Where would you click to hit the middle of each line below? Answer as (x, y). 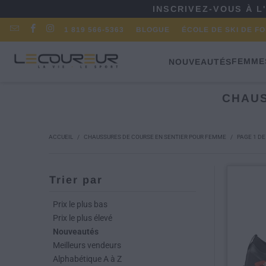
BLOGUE (153, 30)
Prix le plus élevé (83, 218)
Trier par (76, 180)
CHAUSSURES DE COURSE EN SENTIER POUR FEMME (155, 137)
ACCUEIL (61, 137)
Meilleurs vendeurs (87, 245)
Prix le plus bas (80, 204)
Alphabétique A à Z (87, 259)
